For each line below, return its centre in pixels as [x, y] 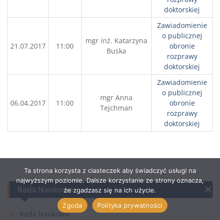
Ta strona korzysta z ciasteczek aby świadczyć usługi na [110, 170]
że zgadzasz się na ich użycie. [110, 190]
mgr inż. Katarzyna [116, 41]
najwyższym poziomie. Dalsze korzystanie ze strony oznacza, [110, 180]
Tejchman [116, 108]
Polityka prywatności [130, 205]
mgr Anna [116, 97]
